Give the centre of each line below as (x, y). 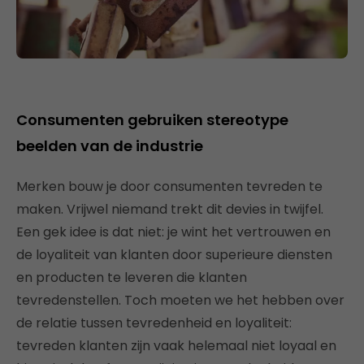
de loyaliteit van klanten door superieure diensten (174, 255)
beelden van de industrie (110, 146)
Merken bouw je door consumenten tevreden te (169, 186)
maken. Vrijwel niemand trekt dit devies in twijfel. (170, 209)
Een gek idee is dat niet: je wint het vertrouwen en (173, 232)
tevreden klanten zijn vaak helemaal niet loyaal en (176, 346)
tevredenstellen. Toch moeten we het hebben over (180, 300)
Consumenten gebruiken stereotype (152, 120)
